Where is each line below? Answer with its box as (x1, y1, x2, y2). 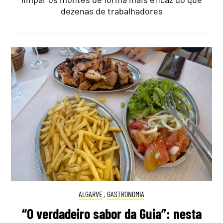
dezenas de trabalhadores (60, 5, 163, 17)
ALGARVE (78, 189, 103, 199)
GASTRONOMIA (107, 189, 145, 199)
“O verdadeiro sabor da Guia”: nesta (21, 205, 202, 222)
